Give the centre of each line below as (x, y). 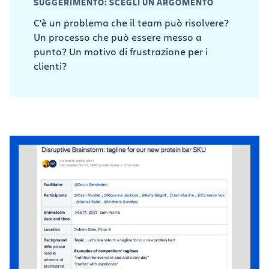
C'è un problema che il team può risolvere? (131, 23)
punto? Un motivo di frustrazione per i (121, 51)
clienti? (50, 66)
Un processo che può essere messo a (118, 37)
